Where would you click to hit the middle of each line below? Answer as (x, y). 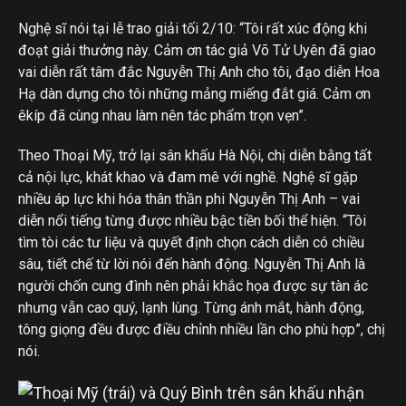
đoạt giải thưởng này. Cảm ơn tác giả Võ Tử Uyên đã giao (197, 50)
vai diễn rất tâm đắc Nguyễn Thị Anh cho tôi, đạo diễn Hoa (199, 72)
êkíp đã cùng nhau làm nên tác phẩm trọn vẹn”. (162, 116)
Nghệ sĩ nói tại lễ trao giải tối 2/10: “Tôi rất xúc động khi (193, 29)
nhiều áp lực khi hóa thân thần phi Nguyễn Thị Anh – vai (189, 199)
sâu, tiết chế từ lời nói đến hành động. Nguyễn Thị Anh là (192, 264)
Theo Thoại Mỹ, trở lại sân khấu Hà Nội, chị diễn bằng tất (195, 155)
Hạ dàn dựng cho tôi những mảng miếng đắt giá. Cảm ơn (194, 94)
